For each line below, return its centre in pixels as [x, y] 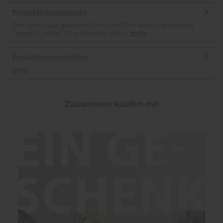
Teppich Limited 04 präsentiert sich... [70, 33]
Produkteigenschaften [50, 57]
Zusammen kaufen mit [111, 104]
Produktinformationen [50, 12]
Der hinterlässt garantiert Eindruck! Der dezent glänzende [103, 25]
